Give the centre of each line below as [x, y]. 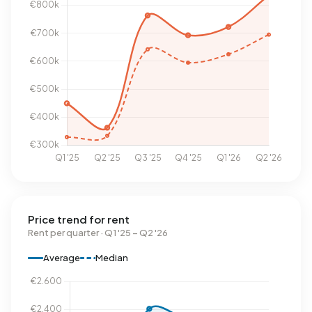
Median [112, 258]
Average [62, 258]
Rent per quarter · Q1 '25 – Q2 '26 [98, 233]
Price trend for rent [79, 219]
